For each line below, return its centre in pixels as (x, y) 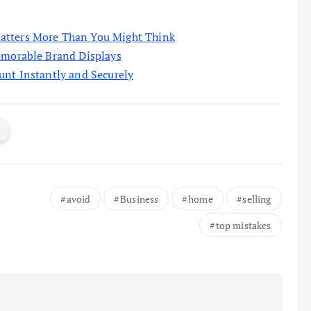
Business (140, 199)
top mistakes (243, 225)
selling (257, 199)
